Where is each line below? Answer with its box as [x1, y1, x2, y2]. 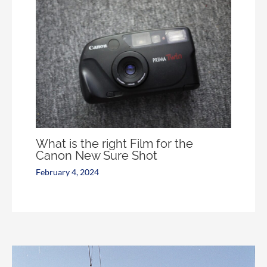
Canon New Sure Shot [36, 148, 157, 163]
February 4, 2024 [36, 166, 99, 177]
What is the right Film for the [36, 136, 193, 151]
